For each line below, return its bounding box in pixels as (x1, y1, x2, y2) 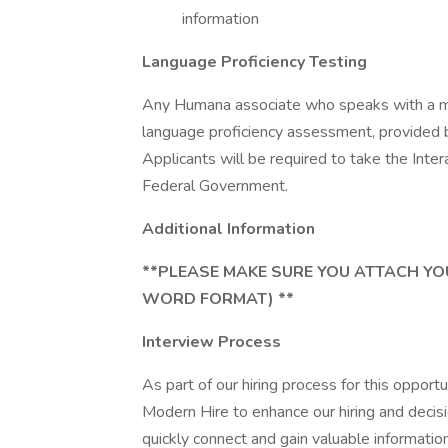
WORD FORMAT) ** (142, 288, 294, 310)
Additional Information (142, 218, 315, 240)
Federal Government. (142, 175, 288, 197)
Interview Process (142, 331, 281, 353)
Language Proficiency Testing (142, 51, 367, 73)
